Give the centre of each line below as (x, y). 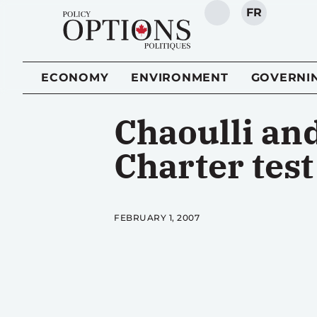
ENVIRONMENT (180, 77)
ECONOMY (75, 77)
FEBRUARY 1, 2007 (157, 218)
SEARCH (242, 20)
